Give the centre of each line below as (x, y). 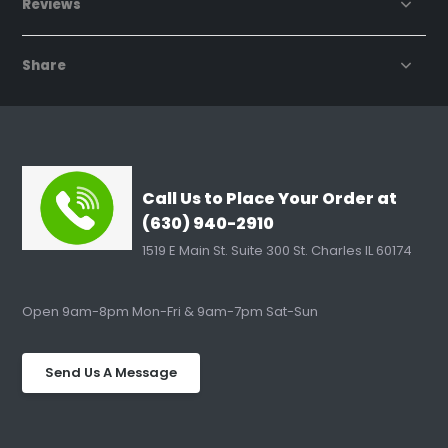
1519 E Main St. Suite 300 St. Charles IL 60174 (277, 251)
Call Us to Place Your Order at (270, 199)
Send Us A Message (111, 373)
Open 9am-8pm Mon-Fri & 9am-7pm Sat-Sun (170, 312)
